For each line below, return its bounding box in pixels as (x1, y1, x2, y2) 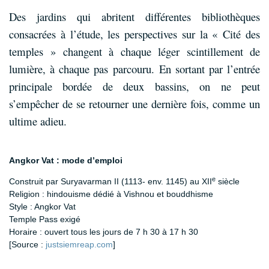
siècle (216, 176, 240, 186)
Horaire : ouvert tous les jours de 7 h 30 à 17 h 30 (9, 226, 198, 237)
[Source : (9, 239, 46, 249)
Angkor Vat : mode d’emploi (9, 155, 122, 165)
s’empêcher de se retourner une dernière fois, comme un (9, 96, 260, 112)
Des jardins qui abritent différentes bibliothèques (9, 9, 260, 25)
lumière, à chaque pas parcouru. (9, 61, 159, 77)
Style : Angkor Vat (9, 201, 76, 211)
